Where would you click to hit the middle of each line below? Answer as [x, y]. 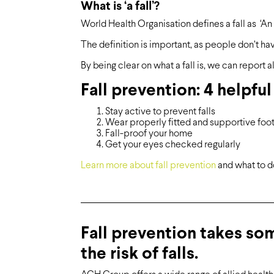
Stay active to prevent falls [160, 112]
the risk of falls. [139, 255]
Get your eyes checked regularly [173, 145]
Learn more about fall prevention [148, 166]
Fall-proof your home [149, 134]
